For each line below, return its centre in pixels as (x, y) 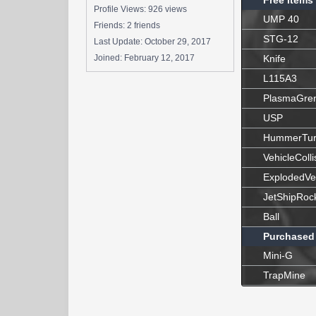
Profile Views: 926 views (140, 9)
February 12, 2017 (159, 58)
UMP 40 (281, 19)
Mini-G (278, 255)
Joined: (109, 58)
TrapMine (284, 275)
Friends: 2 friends (127, 25)
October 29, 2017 (178, 42)
